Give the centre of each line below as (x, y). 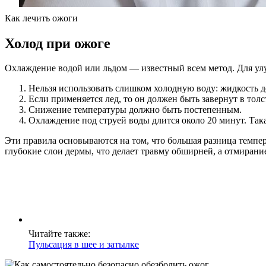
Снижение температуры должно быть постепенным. (135, 110)
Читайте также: (59, 234)
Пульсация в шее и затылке (84, 245)
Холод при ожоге (58, 43)
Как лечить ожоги (41, 18)
